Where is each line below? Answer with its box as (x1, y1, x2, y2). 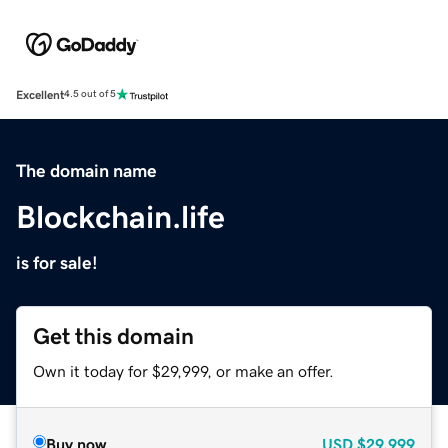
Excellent (16, 88, 64, 101)
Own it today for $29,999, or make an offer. (33, 362, 334, 379)
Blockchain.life (16, 200, 225, 233)
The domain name (16, 161, 157, 180)
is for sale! (16, 253, 98, 272)
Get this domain (33, 324, 194, 348)
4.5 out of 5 (64, 89, 116, 100)
